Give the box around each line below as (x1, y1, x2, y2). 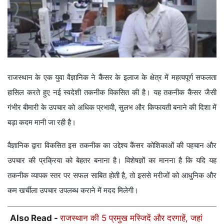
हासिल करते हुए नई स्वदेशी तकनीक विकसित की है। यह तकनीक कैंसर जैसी (7, 87, 216, 97)
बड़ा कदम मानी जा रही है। (7, 117, 76, 127)
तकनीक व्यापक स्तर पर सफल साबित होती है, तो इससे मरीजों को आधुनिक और (7, 170, 216, 180)
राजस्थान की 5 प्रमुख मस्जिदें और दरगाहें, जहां (60, 212, 202, 223)
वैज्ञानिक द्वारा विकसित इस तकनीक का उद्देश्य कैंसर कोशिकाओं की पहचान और (7, 140, 216, 150)
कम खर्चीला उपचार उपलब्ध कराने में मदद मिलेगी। (7, 185, 138, 195)
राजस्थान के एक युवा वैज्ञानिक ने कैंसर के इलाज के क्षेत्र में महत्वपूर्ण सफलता (7, 72, 216, 82)
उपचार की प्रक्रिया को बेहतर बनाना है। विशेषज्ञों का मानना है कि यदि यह (7, 155, 216, 165)
